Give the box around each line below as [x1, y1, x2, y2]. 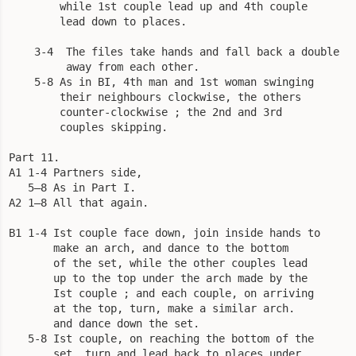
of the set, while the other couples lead [9, 256, 308, 269]
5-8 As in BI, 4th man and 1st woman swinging [9, 75, 314, 88]
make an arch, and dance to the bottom [9, 241, 288, 254]
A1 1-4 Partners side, [9, 165, 142, 179]
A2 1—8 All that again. [9, 195, 149, 209]
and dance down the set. [9, 316, 199, 330]
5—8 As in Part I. [9, 180, 136, 194]
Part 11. [9, 150, 60, 164]
